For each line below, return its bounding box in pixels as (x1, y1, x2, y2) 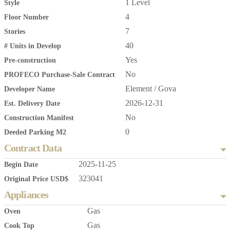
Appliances (4, 189, 49, 201)
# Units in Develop (4, 42, 61, 50)
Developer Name (4, 85, 55, 93)
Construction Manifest (4, 114, 74, 122)
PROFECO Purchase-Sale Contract (4, 71, 115, 79)
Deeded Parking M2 (4, 128, 66, 137)
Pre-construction (4, 56, 56, 65)
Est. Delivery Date (4, 100, 60, 108)
